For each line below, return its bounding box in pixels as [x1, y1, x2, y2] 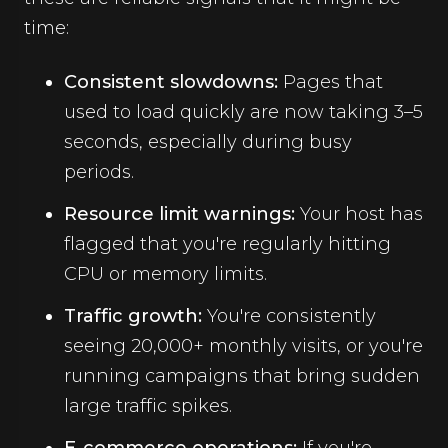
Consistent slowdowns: [64, 71, 278, 93]
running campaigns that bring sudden [64, 365, 420, 387]
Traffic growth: [64, 305, 202, 327]
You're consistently [202, 305, 376, 327]
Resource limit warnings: [64, 203, 295, 225]
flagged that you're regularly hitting [64, 233, 391, 255]
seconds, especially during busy [64, 131, 352, 153]
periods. [64, 161, 134, 183]
